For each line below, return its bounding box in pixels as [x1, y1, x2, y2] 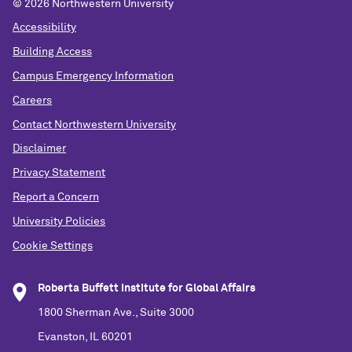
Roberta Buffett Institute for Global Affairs [38, 283, 255, 295]
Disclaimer [13, 143, 66, 155]
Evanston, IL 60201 [38, 331, 133, 343]
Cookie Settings [13, 240, 93, 251]
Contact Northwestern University [13, 119, 176, 130]
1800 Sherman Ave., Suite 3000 [38, 307, 194, 319]
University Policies [13, 215, 105, 227]
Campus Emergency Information [13, 70, 174, 82]
